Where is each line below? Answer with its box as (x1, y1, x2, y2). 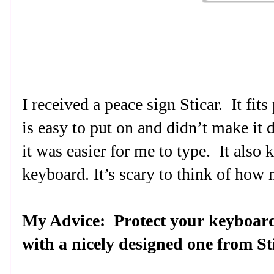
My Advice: (22, 211, 105, 230)
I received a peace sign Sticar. (22, 95, 223, 114)
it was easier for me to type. (22, 141, 210, 160)
